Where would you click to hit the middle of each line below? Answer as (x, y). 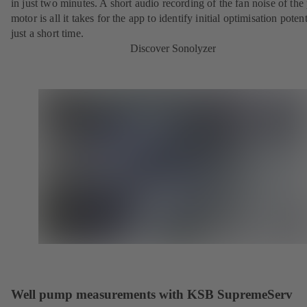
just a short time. (47, 34)
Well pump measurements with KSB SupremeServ (152, 294)
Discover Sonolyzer (173, 49)
